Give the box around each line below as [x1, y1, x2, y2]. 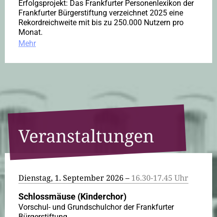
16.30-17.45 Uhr [131, 172, 188, 184]
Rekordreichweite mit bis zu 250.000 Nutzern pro [18, 18, 184, 28]
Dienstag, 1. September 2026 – [18, 172, 131, 184]
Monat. [18, 28, 43, 37]
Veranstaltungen [18, 124, 154, 148]
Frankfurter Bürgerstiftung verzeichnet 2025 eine [18, 8, 183, 18]
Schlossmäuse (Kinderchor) [18, 191, 126, 202]
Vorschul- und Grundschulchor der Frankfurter [18, 202, 174, 212]
